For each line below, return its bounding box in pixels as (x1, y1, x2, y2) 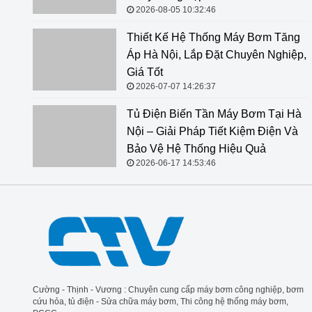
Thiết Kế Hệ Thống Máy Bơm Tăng (127, 31, 300, 43)
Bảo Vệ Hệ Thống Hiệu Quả (127, 143, 266, 155)
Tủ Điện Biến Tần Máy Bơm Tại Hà (127, 108, 302, 120)
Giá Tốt (127, 66, 163, 78)
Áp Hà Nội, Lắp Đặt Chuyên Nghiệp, (127, 49, 306, 61)
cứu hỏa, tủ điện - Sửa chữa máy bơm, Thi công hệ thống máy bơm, (33, 297, 288, 306)
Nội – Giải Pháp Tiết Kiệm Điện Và (127, 125, 298, 137)
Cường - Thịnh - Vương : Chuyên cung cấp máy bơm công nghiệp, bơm (33, 285, 304, 295)
